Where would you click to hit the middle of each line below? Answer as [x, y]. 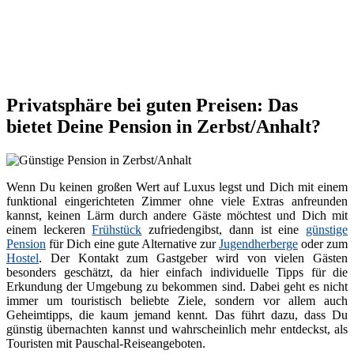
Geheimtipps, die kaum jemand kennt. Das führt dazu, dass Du [177, 315]
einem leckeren [49, 230]
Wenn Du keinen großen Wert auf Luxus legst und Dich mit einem [177, 187]
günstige [327, 230]
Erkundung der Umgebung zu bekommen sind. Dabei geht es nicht [177, 287]
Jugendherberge [258, 244]
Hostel [23, 258]
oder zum [323, 244]
